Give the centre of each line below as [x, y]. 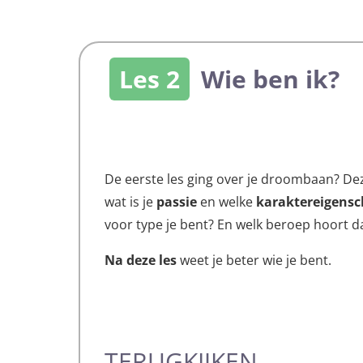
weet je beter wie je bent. [254, 261]
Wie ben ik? [267, 79]
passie [177, 202]
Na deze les [141, 261]
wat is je [131, 202]
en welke [227, 202]
